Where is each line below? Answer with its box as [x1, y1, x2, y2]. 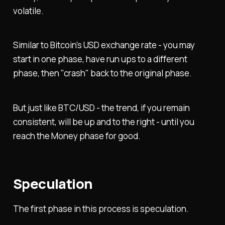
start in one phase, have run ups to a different [13, 53, 187, 65]
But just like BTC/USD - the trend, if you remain [13, 102, 190, 114]
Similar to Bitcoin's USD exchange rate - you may [13, 39, 195, 51]
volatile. [13, 5, 44, 17]
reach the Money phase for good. [13, 130, 141, 142]
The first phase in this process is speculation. [13, 202, 189, 214]
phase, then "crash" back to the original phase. [13, 67, 192, 79]
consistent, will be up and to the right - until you [13, 116, 194, 128]
